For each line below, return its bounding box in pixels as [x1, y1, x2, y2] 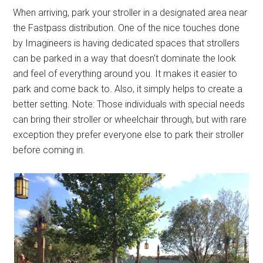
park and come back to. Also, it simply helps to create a [13, 83, 243, 95]
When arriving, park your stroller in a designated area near [13, 7, 248, 18]
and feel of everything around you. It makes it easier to [13, 68, 238, 79]
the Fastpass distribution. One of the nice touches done [13, 22, 240, 33]
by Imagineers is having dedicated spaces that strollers [13, 38, 240, 49]
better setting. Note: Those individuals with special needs [13, 99, 245, 110]
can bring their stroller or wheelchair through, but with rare [13, 114, 247, 125]
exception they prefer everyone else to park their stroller [13, 129, 244, 140]
